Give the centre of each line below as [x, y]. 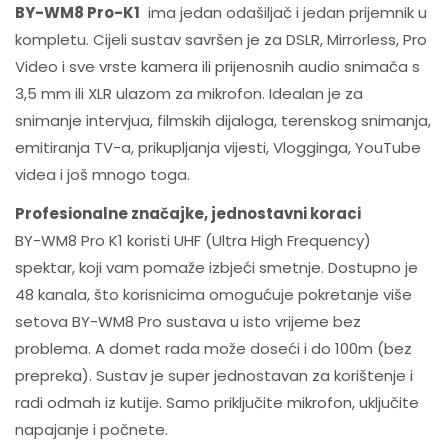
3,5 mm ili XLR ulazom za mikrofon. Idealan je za [189, 94]
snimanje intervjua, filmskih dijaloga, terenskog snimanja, [223, 121]
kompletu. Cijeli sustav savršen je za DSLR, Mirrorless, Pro [221, 40]
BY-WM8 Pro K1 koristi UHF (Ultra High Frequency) [193, 240]
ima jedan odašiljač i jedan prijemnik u [283, 13]
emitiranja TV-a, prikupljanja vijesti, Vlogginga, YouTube [218, 148]
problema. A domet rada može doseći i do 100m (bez [213, 348]
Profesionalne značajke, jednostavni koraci [188, 213]
